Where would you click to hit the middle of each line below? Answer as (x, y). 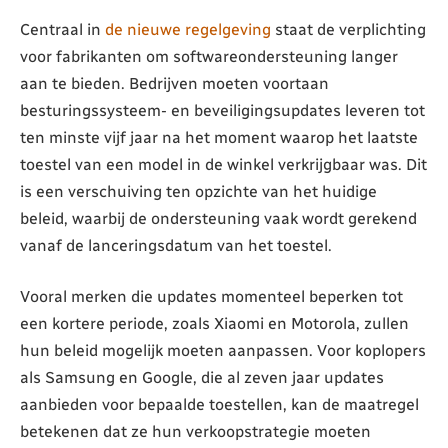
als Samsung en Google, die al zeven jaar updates (202, 378)
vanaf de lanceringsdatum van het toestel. (176, 245)
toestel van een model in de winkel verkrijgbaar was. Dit (223, 164)
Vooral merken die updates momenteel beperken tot (211, 297)
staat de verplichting (348, 29)
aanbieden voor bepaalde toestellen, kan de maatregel (219, 405)
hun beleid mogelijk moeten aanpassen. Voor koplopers (223, 351)
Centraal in (62, 29)
